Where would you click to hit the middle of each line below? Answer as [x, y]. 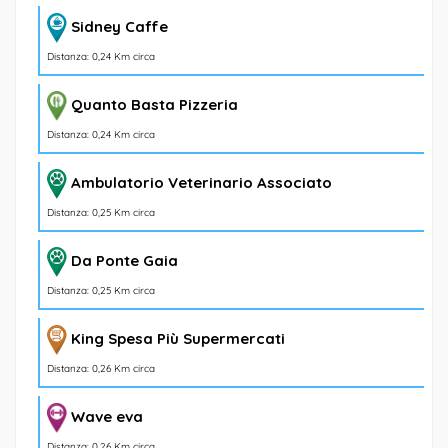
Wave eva [107, 416]
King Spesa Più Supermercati [178, 338]
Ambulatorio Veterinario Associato [201, 182]
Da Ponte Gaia [124, 260]
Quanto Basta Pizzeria [154, 104]
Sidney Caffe [119, 26]
